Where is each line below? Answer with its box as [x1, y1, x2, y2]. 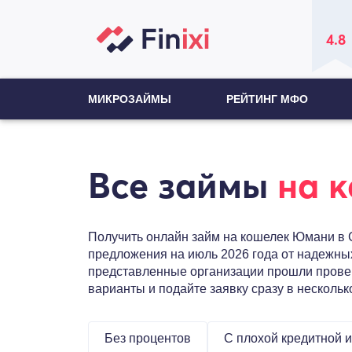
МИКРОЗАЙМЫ [88, 93, 171, 105]
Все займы [88, 163, 277, 207]
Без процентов [104, 332, 191, 345]
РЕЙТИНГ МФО [225, 93, 308, 105]
